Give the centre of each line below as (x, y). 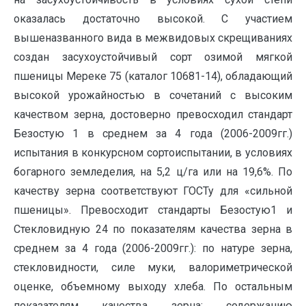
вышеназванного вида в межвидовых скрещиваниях (153, 38)
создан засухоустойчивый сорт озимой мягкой (153, 57)
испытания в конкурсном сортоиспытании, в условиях (153, 153)
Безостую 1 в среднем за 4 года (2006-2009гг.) (153, 134)
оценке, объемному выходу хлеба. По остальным (153, 287)
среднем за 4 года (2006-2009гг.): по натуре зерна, (153, 248)
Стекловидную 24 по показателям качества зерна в (153, 229)
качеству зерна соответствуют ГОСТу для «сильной (153, 191)
